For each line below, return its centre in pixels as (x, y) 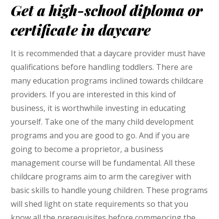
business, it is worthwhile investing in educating (99, 108)
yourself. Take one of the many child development (102, 121)
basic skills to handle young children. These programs (109, 190)
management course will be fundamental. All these (103, 163)
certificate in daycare (81, 30)
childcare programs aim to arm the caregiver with (101, 176)
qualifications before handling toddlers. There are (102, 67)
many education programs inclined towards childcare (107, 80)
